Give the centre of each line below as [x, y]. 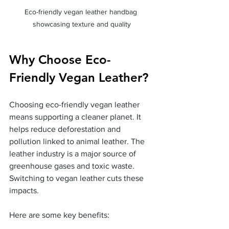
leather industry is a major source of [74, 153]
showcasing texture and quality [82, 24]
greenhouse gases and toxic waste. [73, 166]
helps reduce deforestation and [66, 129]
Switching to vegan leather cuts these [77, 178]
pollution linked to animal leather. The [78, 141]
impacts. [24, 190]
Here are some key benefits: [59, 215]
